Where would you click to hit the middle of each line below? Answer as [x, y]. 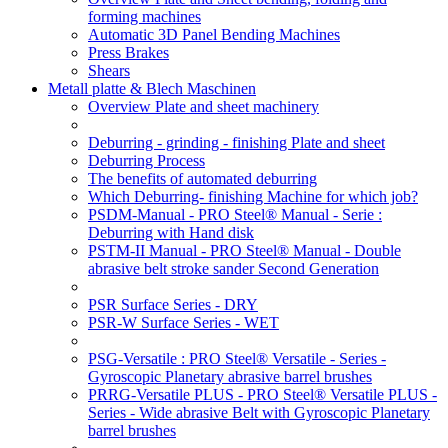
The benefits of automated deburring [202, 178]
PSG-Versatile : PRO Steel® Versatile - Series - [237, 358]
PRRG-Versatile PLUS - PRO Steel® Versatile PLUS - [262, 394]
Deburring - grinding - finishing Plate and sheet [236, 142]
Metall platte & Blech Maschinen [152, 88]
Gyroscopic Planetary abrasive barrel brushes [230, 376]
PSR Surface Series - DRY [173, 304]
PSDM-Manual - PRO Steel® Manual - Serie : [235, 214]
